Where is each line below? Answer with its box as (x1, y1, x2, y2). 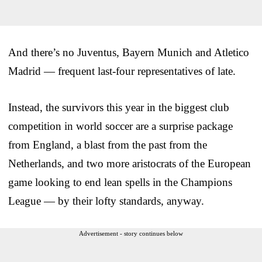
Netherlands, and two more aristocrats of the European (8, 157, 251, 170)
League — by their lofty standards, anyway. (8, 194, 204, 207)
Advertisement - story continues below (79, 229, 183, 237)
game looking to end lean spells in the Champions (8, 175, 232, 188)
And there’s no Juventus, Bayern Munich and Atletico (8, 46, 249, 58)
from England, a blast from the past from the (8, 138, 207, 151)
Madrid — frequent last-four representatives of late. (8, 64, 236, 77)
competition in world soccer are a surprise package (8, 119, 233, 132)
